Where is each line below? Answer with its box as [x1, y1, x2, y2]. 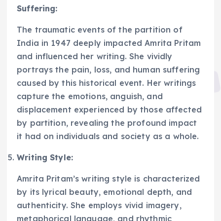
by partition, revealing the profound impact [17, 117, 197, 128]
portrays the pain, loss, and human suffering [17, 64, 200, 74]
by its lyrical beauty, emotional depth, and [17, 186, 192, 197]
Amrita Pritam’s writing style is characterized [17, 173, 200, 184]
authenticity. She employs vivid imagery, [17, 200, 182, 210]
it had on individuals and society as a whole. [17, 131, 199, 141]
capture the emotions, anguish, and [17, 91, 163, 101]
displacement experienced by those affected [17, 104, 202, 114]
